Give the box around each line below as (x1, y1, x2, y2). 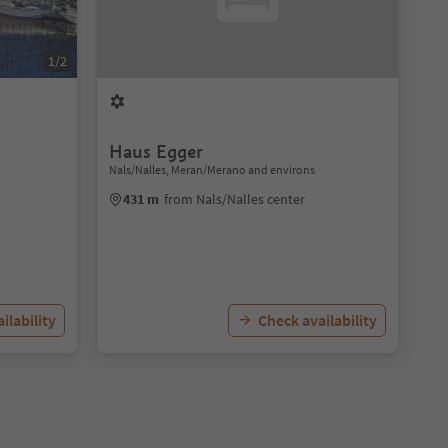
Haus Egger (108, 140, 203, 163)
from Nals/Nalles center (163, 190, 305, 208)
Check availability (257, 310, 377, 330)
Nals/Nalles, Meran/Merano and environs (108, 162, 315, 177)
